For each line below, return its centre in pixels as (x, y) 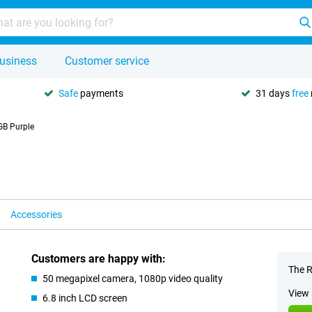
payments (101, 93)
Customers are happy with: (99, 259)
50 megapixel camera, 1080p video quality (133, 279)
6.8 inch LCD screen (85, 298)
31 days (274, 93)
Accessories (36, 214)
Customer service (107, 61)
